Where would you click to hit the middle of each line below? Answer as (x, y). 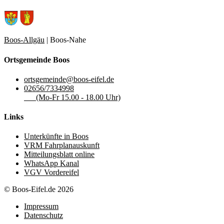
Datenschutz (43, 215)
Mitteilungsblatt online (59, 154)
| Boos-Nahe (65, 40)
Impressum (41, 206)
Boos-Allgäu (24, 40)
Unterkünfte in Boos (56, 136)
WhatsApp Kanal (51, 163)
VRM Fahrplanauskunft (62, 145)
